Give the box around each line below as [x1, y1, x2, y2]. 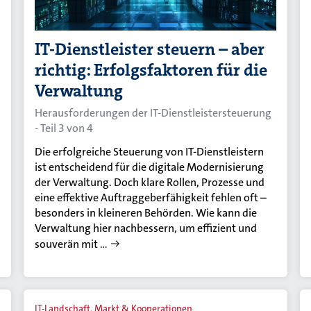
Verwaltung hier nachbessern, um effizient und [35, 220, 258, 235]
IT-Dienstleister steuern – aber [35, 37, 265, 60]
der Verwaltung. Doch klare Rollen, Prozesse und [35, 174, 265, 190]
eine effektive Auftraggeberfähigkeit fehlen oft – [35, 190, 267, 205]
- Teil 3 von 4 [35, 120, 94, 135]
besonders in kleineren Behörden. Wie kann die [35, 205, 258, 220]
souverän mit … [35, 236, 108, 251]
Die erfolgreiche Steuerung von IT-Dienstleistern [35, 144, 264, 159]
